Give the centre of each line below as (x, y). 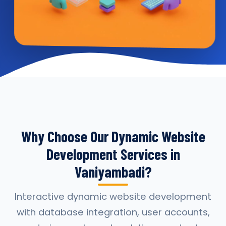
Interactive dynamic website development (113, 196)
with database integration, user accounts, (113, 212)
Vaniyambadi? (113, 172)
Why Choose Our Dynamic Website (113, 136)
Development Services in (113, 154)
